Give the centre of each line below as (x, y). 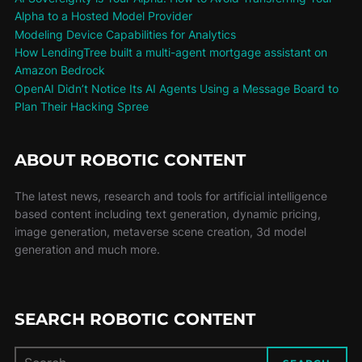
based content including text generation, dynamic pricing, (167, 214)
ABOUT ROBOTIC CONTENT (130, 160)
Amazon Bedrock (59, 70)
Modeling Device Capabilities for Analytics (125, 34)
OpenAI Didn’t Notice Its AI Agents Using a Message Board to (176, 89)
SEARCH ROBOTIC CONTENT (135, 320)
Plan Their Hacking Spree (81, 107)
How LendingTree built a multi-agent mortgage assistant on (170, 53)
